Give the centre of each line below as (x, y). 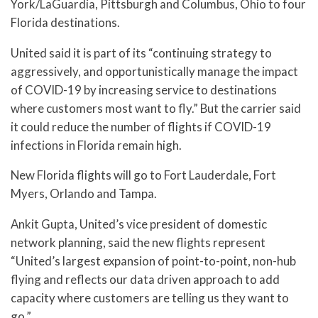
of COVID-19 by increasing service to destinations (144, 89)
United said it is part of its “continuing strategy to (141, 53)
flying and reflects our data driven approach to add (145, 280)
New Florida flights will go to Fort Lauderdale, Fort (143, 175)
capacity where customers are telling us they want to (150, 298)
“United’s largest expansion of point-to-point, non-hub (153, 261)
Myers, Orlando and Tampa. (84, 194)
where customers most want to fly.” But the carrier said (156, 108)
